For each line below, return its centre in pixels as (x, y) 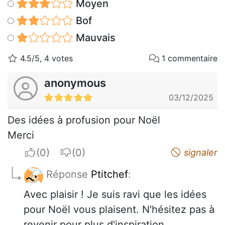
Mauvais (94, 38)
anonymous (75, 83)
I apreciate (61, 152)
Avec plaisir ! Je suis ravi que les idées (115, 195)
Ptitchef (109, 175)
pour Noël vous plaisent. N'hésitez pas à (119, 210)
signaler (199, 153)
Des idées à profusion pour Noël (84, 120)
